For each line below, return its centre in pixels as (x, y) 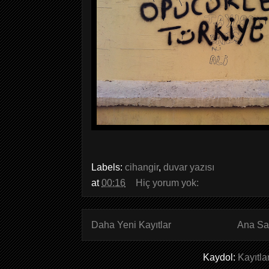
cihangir (142, 167)
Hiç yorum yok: (167, 183)
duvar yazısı (189, 167)
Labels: (108, 167)
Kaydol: (221, 257)
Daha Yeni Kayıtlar (131, 225)
